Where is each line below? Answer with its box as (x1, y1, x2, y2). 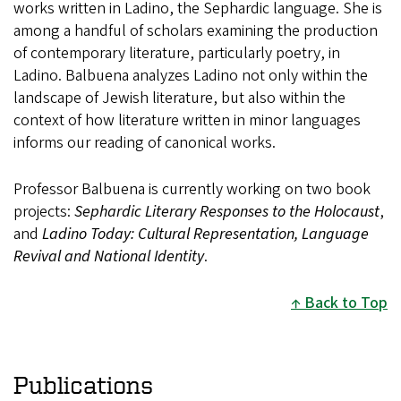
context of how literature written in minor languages (13, 108, 361, 132)
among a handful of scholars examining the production (13, 19, 378, 42)
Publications (13, 370, 153, 398)
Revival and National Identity (13, 244, 204, 268)
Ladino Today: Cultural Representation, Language (42, 222, 369, 245)
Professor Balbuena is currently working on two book (13, 177, 371, 200)
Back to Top (304, 291, 388, 314)
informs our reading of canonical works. (13, 131, 276, 154)
